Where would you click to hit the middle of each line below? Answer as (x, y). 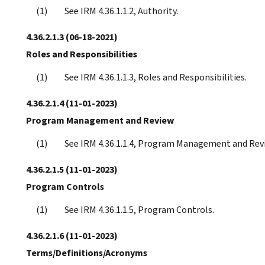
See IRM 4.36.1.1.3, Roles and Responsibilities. (156, 77)
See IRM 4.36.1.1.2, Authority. (121, 11)
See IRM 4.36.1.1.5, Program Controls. (139, 209)
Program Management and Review (100, 120)
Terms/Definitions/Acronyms (87, 253)
